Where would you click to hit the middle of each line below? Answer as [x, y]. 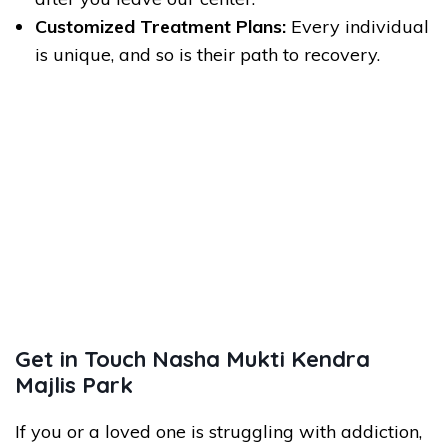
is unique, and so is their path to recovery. [207, 54]
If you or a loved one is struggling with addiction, [218, 431]
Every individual [357, 26]
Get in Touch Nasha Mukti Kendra [192, 359]
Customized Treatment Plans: [160, 26]
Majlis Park [74, 385]
